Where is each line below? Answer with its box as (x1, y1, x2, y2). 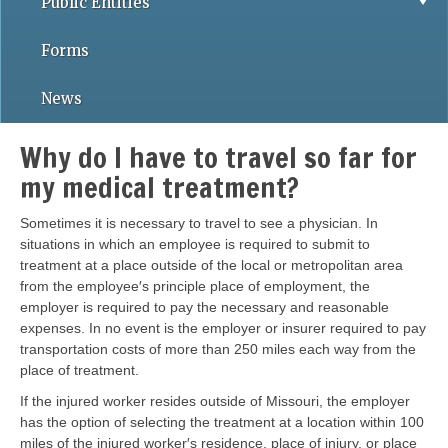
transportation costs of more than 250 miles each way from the (20, 341, 416, 357)
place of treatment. (20, 362, 143, 378)
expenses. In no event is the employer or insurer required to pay (20, 320, 426, 336)
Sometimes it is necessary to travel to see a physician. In (20, 215, 378, 231)
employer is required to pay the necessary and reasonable (20, 299, 389, 315)
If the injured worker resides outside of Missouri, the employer (20, 393, 410, 409)
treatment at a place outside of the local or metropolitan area (20, 257, 403, 273)
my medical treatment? (20, 168, 299, 207)
